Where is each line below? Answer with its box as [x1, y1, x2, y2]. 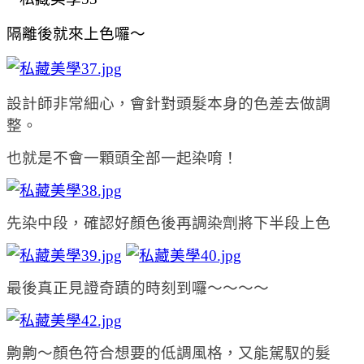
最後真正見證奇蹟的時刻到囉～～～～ [6, 279, 269, 297]
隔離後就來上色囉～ [6, 24, 145, 42]
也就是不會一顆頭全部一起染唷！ [6, 149, 238, 167]
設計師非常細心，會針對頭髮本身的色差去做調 [6, 94, 331, 112]
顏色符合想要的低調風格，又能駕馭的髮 [53, 344, 331, 362]
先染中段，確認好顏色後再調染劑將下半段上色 [6, 214, 331, 232]
